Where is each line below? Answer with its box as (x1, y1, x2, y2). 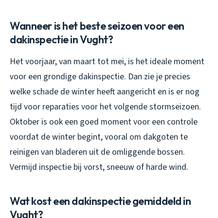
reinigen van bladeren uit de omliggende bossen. (10, 145, 185, 158)
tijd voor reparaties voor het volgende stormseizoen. (10, 100, 201, 113)
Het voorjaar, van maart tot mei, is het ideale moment (10, 55, 204, 68)
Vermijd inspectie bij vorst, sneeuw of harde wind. (10, 161, 188, 173)
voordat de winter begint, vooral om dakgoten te (10, 130, 188, 143)
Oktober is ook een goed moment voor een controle (10, 115, 198, 128)
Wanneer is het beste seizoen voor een (10, 18, 185, 33)
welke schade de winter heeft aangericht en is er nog (10, 85, 200, 98)
